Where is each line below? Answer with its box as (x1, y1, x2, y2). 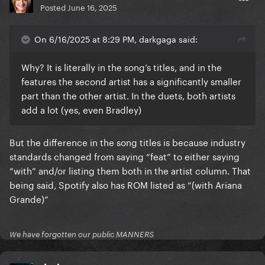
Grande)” (9, 191, 51, 206)
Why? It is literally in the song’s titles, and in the (21, 59, 222, 74)
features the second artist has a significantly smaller (21, 73, 241, 88)
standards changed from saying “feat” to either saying (9, 148, 240, 163)
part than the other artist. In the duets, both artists (21, 88, 235, 102)
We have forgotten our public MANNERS (9, 230, 154, 240)
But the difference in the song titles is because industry (9, 134, 245, 149)
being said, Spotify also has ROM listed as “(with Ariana (9, 177, 242, 192)
